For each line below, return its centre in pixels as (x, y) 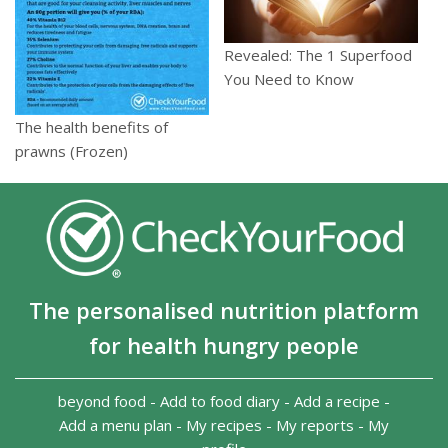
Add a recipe (337, 401)
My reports (315, 425)
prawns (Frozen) (71, 151)
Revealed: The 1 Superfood (318, 55)
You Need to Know (289, 79)
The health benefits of (91, 127)
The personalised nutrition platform (224, 310)
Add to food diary (220, 401)
